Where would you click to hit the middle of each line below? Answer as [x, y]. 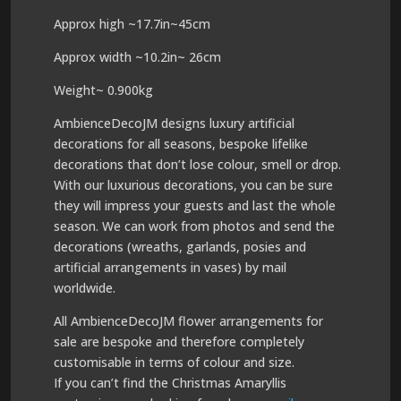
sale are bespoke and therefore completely [179, 341]
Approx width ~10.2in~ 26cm [137, 57]
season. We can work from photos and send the [194, 226]
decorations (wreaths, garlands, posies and [179, 247]
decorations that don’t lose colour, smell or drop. [197, 164]
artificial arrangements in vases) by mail [170, 267]
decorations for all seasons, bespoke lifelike [180, 144]
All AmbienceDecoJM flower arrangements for [188, 321]
